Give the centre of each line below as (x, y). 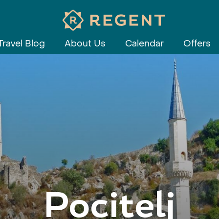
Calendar (144, 44)
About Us (85, 44)
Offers (197, 44)
